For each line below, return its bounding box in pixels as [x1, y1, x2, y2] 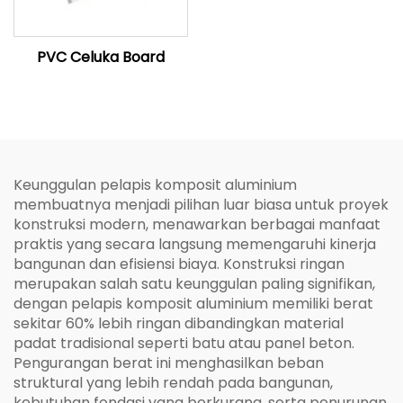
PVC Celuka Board [37, 47, 165, 67]
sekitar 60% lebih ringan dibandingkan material [13, 313, 344, 334]
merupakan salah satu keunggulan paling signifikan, [13, 273, 375, 294]
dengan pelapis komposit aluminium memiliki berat [13, 293, 373, 314]
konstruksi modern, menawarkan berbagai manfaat [13, 214, 381, 235]
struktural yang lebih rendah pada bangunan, [13, 372, 333, 393]
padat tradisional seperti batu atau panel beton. [13, 333, 354, 354]
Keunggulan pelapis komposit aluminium [13, 175, 297, 195]
